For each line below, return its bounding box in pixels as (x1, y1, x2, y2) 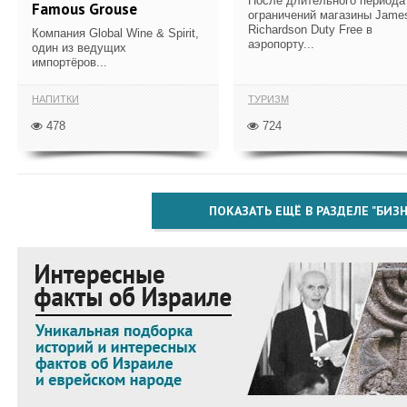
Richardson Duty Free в (248, 22, 372, 36)
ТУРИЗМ (248, 94, 289, 104)
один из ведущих (32, 40, 126, 55)
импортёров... (32, 55, 107, 69)
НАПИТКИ (32, 94, 79, 104)
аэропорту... (248, 36, 314, 51)
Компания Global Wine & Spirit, (32, 25, 199, 40)
